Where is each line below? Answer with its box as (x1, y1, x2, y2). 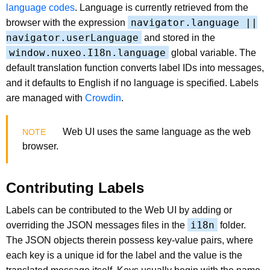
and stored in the (142, 32, 215, 43)
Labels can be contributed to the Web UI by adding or (6, 204, 232, 215)
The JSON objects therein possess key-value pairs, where (6, 234, 253, 245)
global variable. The (169, 47, 256, 58)
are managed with (6, 92, 85, 103)
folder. (218, 219, 246, 230)
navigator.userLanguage (6, 31, 139, 43)
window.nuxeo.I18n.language (9, 46, 166, 58)
